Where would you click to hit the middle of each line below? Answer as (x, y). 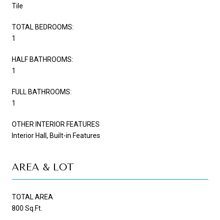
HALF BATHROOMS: (42, 59)
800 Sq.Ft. (27, 208)
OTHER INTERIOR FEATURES (56, 124)
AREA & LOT (43, 167)
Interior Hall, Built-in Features (56, 135)
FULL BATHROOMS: (42, 92)
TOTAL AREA (32, 197)
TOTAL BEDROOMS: (43, 27)
